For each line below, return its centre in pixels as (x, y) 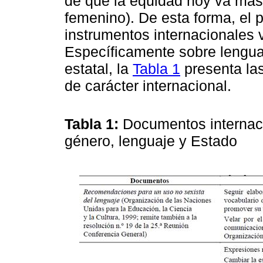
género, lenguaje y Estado (153, 141)
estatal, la (99, 68)
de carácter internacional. (148, 85)
